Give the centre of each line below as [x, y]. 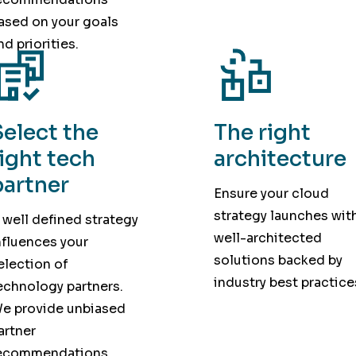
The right [262, 132]
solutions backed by [278, 261]
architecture [280, 159]
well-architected [267, 238]
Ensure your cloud [271, 194]
